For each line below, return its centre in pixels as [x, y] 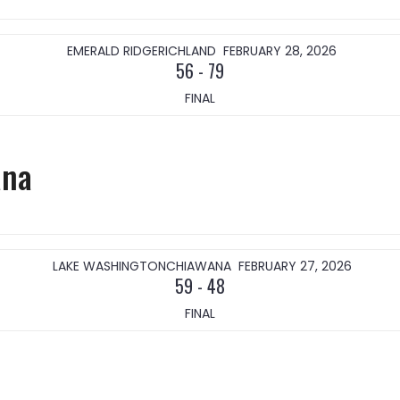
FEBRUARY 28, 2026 [280, 51]
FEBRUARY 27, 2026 [295, 266]
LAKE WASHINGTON [109, 266]
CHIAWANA [198, 266]
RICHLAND [187, 51]
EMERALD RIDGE [112, 51]
